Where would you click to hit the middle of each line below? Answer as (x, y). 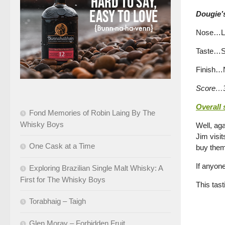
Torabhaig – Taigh (58, 201)
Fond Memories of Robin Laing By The (92, 113)
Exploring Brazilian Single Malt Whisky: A (96, 168)
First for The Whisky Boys (63, 179)
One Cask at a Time (62, 146)
